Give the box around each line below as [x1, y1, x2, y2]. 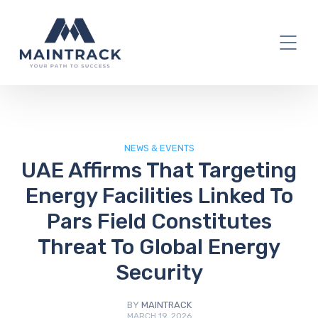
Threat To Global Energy [38, 234, 280, 260]
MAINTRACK [141, 300, 192, 310]
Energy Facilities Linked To [25, 183, 293, 209]
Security [115, 260, 203, 285]
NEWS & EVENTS [124, 143, 194, 153]
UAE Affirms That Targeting [21, 158, 297, 183]
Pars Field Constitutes [46, 209, 272, 234]
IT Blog [127, 55, 191, 81]
